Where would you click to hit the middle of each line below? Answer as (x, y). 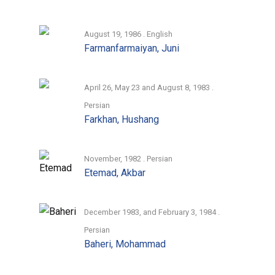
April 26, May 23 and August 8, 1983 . (149, 87)
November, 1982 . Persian (129, 158)
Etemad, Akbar (115, 172)
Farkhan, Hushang (122, 119)
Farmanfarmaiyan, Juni (132, 48)
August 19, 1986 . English (129, 34)
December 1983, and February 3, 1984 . (152, 212)
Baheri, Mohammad (125, 244)
